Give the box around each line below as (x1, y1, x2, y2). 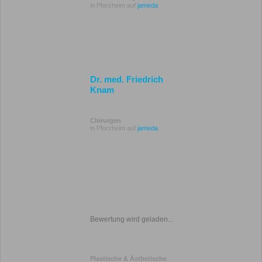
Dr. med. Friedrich (90, 74, 163, 84)
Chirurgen (90, 117, 121, 124)
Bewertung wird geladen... (90, 215, 173, 223)
